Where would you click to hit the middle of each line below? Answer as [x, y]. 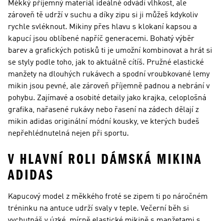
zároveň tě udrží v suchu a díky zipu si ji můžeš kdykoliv [103, 15]
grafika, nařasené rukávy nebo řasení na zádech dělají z [103, 110]
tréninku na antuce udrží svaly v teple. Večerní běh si [98, 209]
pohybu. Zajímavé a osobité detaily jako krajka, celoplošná [107, 98]
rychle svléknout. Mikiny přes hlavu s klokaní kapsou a [102, 27]
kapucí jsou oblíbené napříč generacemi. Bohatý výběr [101, 39]
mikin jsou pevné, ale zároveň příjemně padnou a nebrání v [109, 86]
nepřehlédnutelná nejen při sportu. [68, 134]
